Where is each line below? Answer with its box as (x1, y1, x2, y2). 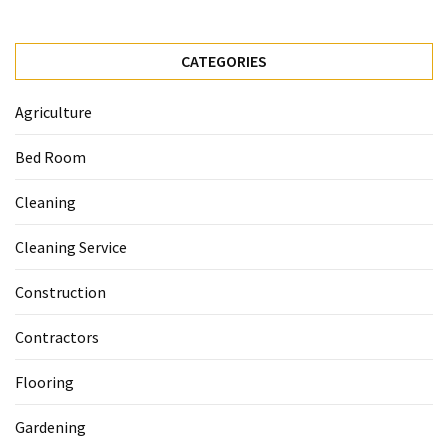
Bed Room (15, 147, 86, 168)
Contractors (15, 327, 99, 348)
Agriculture (15, 102, 92, 123)
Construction (15, 282, 106, 303)
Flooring (15, 372, 74, 393)
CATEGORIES (181, 51, 267, 72)
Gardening (15, 417, 86, 438)
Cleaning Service (15, 237, 127, 258)
